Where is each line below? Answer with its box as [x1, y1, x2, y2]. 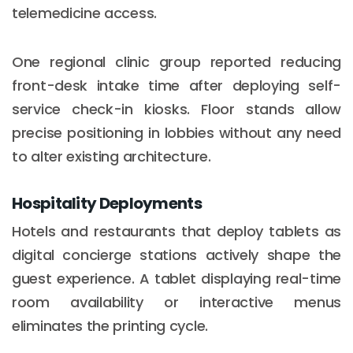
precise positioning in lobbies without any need [12, 122, 341, 143]
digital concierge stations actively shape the [12, 244, 341, 265]
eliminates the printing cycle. [12, 315, 208, 336]
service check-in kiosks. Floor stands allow [12, 98, 341, 119]
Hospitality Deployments [12, 191, 202, 214]
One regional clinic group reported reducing [12, 51, 341, 72]
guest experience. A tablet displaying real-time [12, 268, 341, 288]
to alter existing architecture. [12, 146, 211, 166]
